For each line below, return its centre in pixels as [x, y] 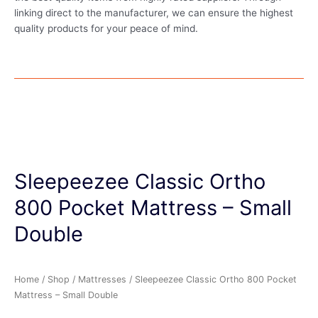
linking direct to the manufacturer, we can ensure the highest [154, 12]
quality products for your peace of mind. [108, 28]
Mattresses [102, 279]
